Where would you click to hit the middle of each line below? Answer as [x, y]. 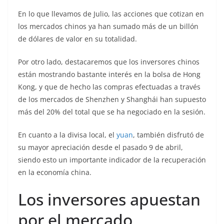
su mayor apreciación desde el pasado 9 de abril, [100, 147]
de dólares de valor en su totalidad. [77, 39]
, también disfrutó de [168, 135]
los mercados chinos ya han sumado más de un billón [108, 26]
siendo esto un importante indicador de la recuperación [112, 160]
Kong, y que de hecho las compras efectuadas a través [109, 87]
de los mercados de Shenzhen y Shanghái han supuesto [112, 99]
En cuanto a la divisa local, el [67, 135]
